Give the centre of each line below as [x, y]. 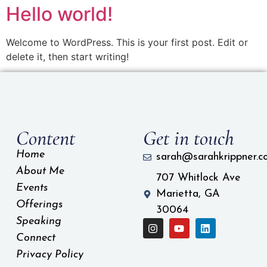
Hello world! [59, 14]
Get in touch [188, 139]
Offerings [39, 205]
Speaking [38, 222]
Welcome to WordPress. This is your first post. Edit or [127, 42]
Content [45, 139]
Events [32, 188]
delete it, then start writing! [67, 56]
